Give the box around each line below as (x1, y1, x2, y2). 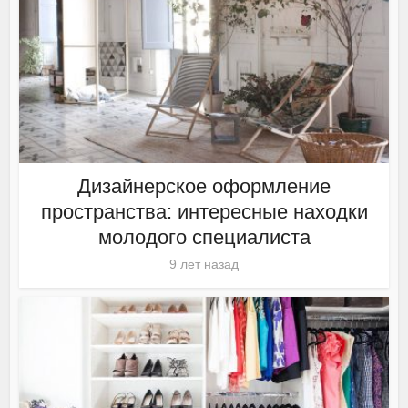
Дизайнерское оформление (77, 175, 331, 199)
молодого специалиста (97, 226, 311, 250)
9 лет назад (169, 257, 239, 272)
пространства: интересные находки (40, 200, 368, 224)
